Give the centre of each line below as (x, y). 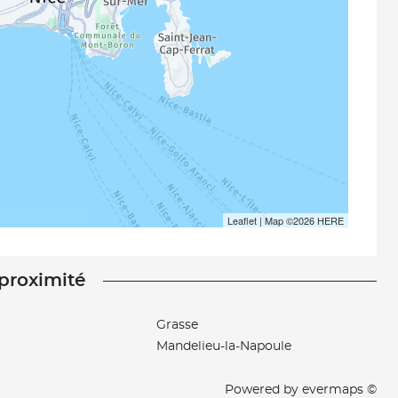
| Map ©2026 (287, 220)
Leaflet (242, 220)
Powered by (263, 390)
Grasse (177, 325)
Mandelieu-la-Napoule (224, 346)
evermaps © (339, 390)
